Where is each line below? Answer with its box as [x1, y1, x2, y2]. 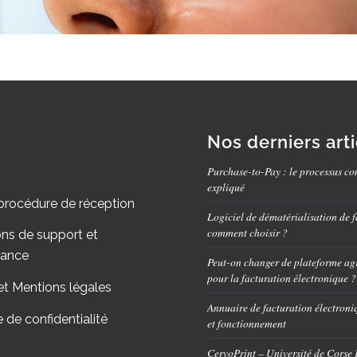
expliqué [207, 178, 245, 194]
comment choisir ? [207, 224, 288, 240]
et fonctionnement [207, 315, 287, 331]
